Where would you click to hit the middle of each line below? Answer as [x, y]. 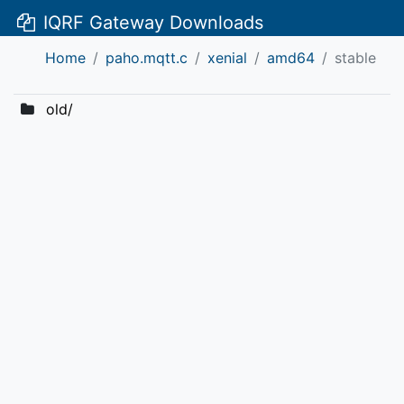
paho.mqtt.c [147, 58]
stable [355, 58]
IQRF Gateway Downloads [150, 23]
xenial [227, 58]
